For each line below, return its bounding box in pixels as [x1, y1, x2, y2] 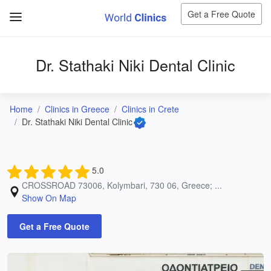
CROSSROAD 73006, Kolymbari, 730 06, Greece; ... [22, 178, 222, 191]
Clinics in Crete [122, 103, 179, 115]
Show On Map [22, 191, 76, 204]
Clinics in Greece [45, 103, 109, 115]
